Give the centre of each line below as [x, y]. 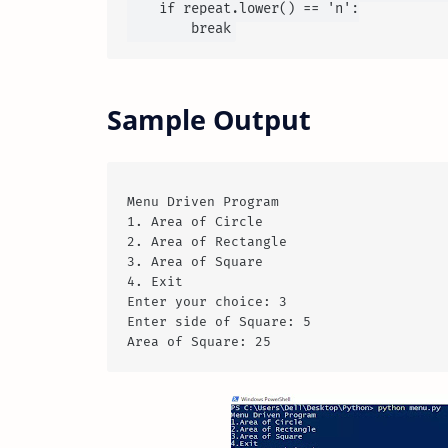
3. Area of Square [195, 262]
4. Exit [155, 282]
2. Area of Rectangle [207, 242]
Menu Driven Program [203, 202]
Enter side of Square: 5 [219, 322]
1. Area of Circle [195, 222]
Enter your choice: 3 [207, 302]
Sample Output [209, 120]
